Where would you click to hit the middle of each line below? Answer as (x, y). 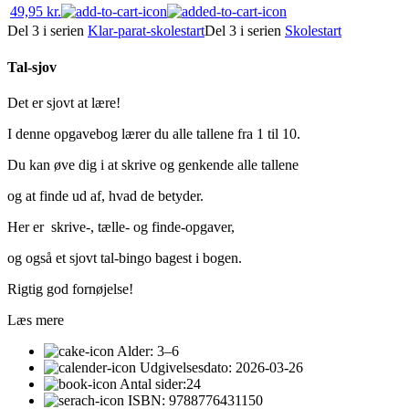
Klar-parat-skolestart (146, 31)
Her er (26, 226)
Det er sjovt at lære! (64, 102)
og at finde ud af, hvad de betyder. (105, 195)
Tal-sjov (32, 67)
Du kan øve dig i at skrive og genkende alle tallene (153, 164)
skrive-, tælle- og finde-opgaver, (143, 226)
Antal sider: (152, 383)
